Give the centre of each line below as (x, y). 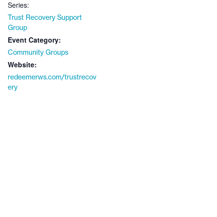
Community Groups (38, 52)
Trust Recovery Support (45, 17)
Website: (22, 64)
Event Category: (34, 40)
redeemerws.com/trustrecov (52, 77)
